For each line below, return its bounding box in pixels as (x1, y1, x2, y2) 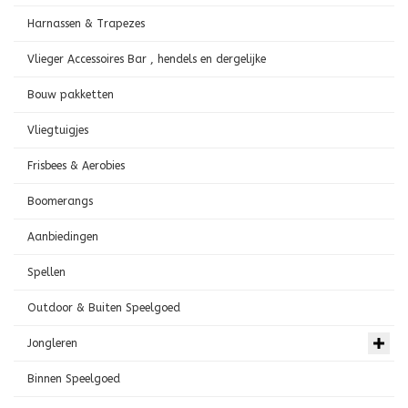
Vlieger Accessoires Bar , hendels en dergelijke (27, 53, 266, 66)
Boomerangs (27, 195, 93, 208)
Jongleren (27, 337, 77, 350)
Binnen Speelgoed (27, 372, 120, 385)
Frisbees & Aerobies (27, 159, 125, 172)
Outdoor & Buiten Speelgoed (27, 301, 180, 314)
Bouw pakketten (27, 88, 114, 101)
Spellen (27, 266, 66, 279)
